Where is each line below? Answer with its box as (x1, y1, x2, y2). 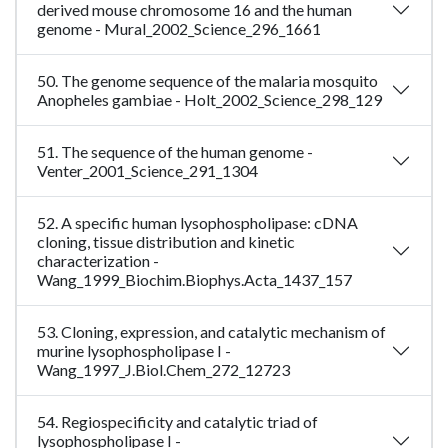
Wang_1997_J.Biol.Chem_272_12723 (37, 360, 290, 380)
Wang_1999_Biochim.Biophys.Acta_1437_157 (37, 270, 352, 290)
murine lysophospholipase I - (37, 341, 231, 361)
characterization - (37, 251, 159, 271)
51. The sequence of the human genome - (37, 142, 313, 162)
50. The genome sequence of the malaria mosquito (37, 71, 378, 91)
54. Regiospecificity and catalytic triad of (37, 412, 318, 432)
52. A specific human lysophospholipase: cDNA (37, 213, 358, 233)
